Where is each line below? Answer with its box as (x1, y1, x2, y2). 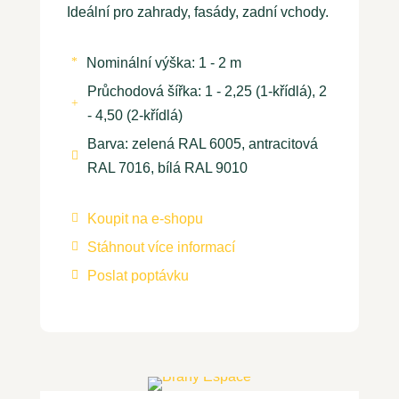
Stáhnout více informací (86, 239, 235, 255)
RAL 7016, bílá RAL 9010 (86, 159, 248, 175)
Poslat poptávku (86, 267, 189, 283)
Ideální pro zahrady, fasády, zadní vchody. (66, 4, 329, 20)
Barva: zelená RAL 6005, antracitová (86, 135, 318, 151)
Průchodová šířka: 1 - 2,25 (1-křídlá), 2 (86, 83, 327, 99)
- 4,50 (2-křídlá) (86, 107, 183, 123)
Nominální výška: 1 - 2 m (85, 54, 241, 70)
